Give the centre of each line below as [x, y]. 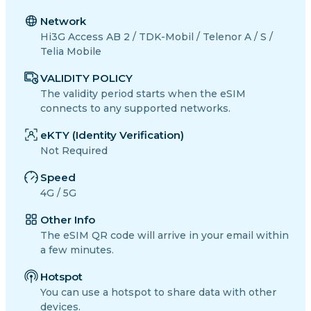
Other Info [68, 220]
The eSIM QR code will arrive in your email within [165, 236]
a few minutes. [77, 250]
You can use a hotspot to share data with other [158, 293]
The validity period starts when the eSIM [143, 94]
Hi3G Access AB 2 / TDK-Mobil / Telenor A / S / [157, 37]
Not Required [74, 151]
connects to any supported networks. [135, 109]
